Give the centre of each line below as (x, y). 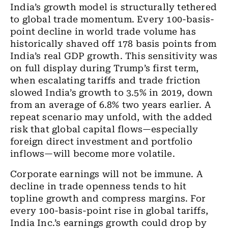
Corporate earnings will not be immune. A (107, 174)
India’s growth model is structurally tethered (114, 7)
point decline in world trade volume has (103, 32)
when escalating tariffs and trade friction (106, 80)
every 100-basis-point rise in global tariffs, (109, 211)
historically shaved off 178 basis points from (113, 44)
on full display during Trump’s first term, (105, 68)
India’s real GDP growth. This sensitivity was (114, 56)
